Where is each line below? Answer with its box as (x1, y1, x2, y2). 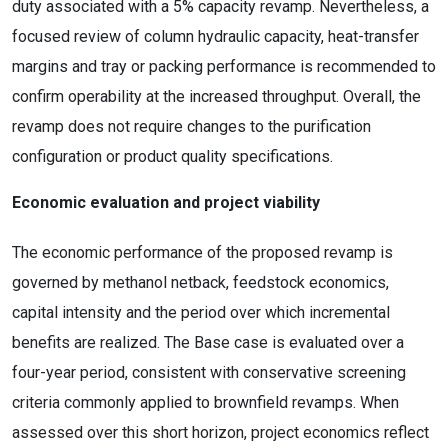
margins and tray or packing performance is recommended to (12, 57, 436, 76)
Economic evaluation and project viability (12, 193, 320, 212)
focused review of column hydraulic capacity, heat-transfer (12, 27, 419, 46)
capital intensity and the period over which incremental (12, 303, 390, 322)
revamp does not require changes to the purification (12, 117, 371, 136)
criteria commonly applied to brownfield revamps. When (12, 393, 399, 412)
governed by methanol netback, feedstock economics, (12, 273, 389, 292)
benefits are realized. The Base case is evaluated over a (12, 333, 404, 352)
